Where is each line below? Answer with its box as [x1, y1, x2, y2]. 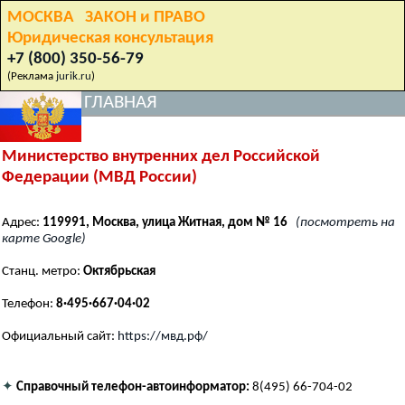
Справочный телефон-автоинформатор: [16, 381, 250, 395]
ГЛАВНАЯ [83, 93, 157, 112]
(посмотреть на [296, 216, 395, 231]
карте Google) [2, 232, 86, 247]
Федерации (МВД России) [2, 168, 197, 186]
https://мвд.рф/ [118, 330, 208, 344]
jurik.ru [56, 71, 91, 82]
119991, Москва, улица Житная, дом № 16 [42, 216, 287, 231]
